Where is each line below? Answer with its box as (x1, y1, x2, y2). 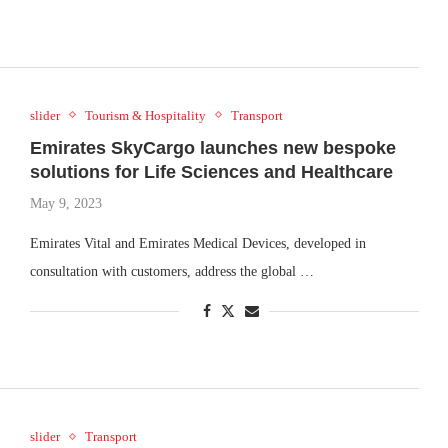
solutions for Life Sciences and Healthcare (29, 161, 393, 182)
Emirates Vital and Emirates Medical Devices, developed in (29, 235, 366, 251)
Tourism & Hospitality (84, 107, 206, 123)
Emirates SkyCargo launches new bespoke (29, 137, 396, 158)
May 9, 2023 (29, 195, 102, 211)
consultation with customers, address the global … (29, 263, 314, 279)
